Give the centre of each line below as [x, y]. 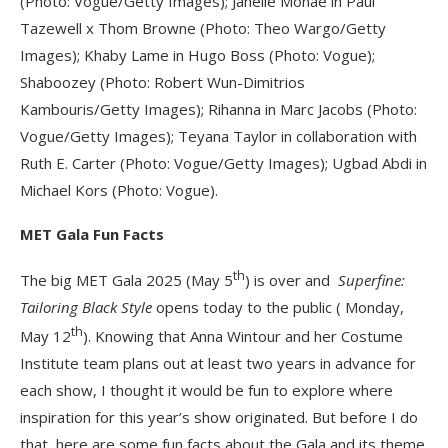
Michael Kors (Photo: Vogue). [119, 190]
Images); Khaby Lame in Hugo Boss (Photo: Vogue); [197, 55]
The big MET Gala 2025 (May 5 [126, 280]
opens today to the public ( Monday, [280, 307]
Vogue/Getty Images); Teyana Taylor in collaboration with [218, 136]
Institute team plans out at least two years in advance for [218, 363]
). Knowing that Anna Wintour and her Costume [243, 336]
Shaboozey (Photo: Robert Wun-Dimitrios [162, 82]
